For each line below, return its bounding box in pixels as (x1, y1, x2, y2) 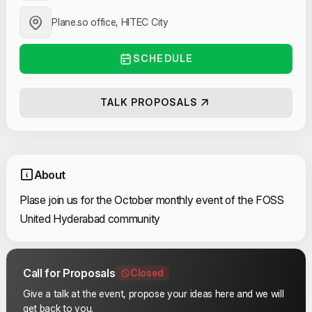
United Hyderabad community (19, 212, 160, 226)
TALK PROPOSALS (100, 96, 198, 109)
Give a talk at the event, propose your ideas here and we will (23, 288, 284, 300)
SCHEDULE (133, 52, 194, 65)
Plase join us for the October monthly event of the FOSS (19, 193, 284, 208)
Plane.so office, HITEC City (52, 15, 169, 28)
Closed (130, 267, 164, 279)
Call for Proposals (23, 265, 116, 280)
